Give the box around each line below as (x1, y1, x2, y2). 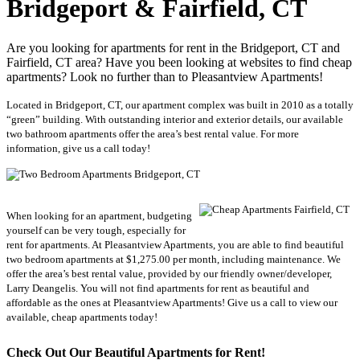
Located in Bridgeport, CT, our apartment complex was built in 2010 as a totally (6, 98, 354, 111)
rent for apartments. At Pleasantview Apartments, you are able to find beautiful (6, 238, 344, 251)
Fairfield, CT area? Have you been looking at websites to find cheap (6, 55, 352, 69)
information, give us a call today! (6, 141, 150, 154)
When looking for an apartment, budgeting (6, 209, 192, 222)
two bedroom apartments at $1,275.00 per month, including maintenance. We (6, 252, 341, 265)
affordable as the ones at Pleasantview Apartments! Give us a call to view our (6, 296, 337, 309)
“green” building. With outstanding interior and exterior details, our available (6, 112, 343, 125)
